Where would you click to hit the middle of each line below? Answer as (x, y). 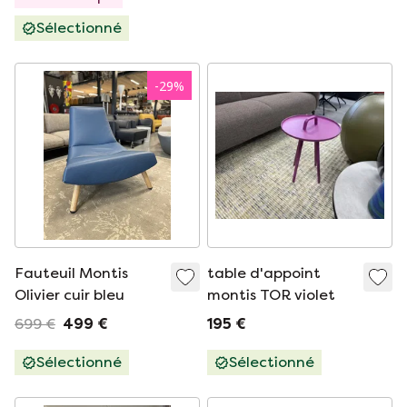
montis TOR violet (271, 295)
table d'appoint (264, 273)
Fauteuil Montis (71, 273)
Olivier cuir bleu (69, 295)
